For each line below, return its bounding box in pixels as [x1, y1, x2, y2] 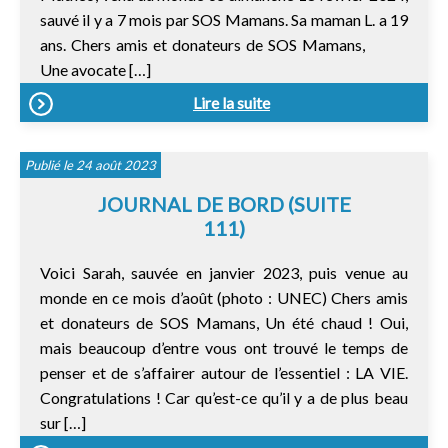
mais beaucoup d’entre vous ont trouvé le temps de [40, 337, 408, 357]
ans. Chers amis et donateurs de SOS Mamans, [40, 34, 408, 54]
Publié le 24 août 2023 [25, 156, 156, 173]
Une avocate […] [40, 59, 151, 79]
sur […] [40, 412, 86, 432]
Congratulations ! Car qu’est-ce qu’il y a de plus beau [40, 387, 408, 407]
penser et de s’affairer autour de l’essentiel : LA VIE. [40, 362, 408, 382]
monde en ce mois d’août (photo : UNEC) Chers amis [40, 287, 408, 307]
